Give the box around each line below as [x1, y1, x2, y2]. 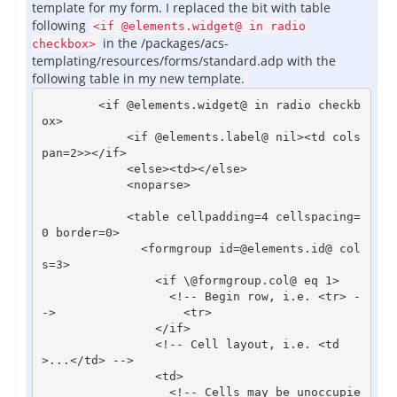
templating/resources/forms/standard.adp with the [32, 52, 336, 69]
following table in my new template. [32, 70, 245, 87]
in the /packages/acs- [99, 35, 229, 51]
